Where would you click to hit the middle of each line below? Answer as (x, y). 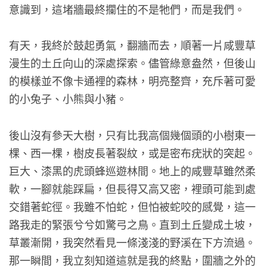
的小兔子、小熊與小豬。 (68, 99)
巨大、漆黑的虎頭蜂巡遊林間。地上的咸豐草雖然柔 (132, 170)
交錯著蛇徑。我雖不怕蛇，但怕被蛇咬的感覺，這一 (132, 206)
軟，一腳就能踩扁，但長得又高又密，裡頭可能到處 (132, 188)
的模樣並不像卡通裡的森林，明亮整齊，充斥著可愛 (132, 81)
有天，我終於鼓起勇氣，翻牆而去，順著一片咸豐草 (132, 45)
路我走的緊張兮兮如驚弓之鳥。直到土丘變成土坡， (132, 224)
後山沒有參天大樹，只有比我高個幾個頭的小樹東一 (132, 134)
